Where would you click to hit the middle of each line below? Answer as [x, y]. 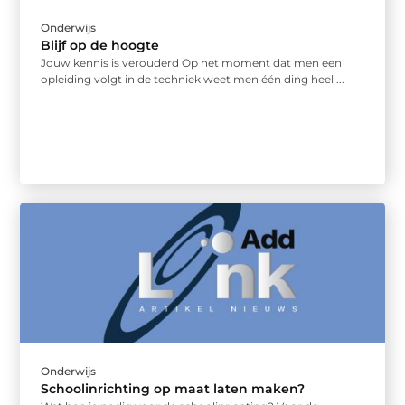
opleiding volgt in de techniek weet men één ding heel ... [193, 80]
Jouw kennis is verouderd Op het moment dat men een [192, 63]
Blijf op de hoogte [100, 46]
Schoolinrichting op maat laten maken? [173, 388]
